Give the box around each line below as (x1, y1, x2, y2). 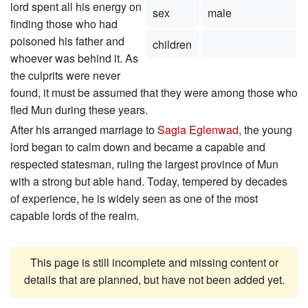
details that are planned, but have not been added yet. (23, 272, 285, 288)
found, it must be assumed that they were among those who (10, 85, 298, 101)
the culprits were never (10, 67, 120, 84)
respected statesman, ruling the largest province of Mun (10, 156, 278, 173)
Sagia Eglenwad (157, 122, 239, 138)
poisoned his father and (10, 33, 124, 49)
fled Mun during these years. (10, 102, 148, 118)
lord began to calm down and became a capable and (10, 139, 265, 155)
